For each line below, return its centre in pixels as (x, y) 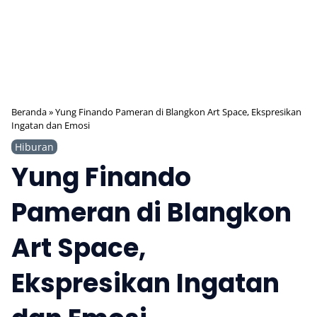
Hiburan (34, 147)
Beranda (29, 112)
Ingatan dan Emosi (51, 125)
